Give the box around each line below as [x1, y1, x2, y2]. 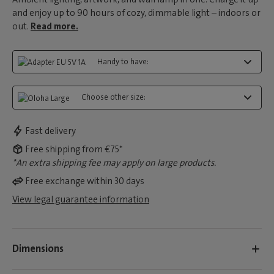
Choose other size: [81, 92, 146, 103]
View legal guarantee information [12, 193, 149, 206]
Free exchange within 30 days [25, 174, 144, 187]
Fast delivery [25, 124, 76, 137]
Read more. [31, 20, 78, 32]
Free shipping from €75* [25, 143, 123, 155]
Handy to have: [97, 56, 149, 67]
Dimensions [12, 242, 64, 256]
